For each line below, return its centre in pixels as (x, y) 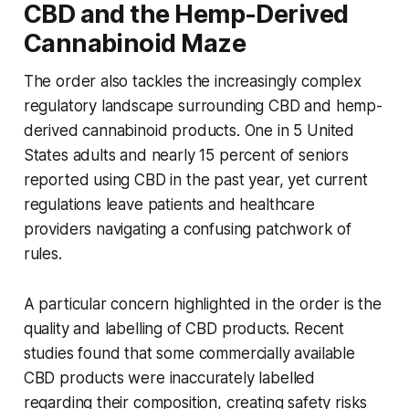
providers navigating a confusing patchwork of (188, 229)
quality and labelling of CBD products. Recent (184, 328)
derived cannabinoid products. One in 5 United (189, 130)
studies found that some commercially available (189, 353)
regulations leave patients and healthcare (169, 204)
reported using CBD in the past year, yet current (195, 179)
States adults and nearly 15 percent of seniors (186, 155)
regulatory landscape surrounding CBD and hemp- (203, 105)
